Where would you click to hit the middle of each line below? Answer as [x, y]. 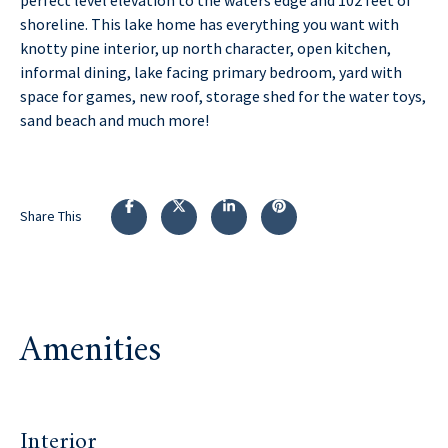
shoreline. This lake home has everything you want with [209, 23]
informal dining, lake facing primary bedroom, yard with [211, 71]
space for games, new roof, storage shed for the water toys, [223, 95]
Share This [51, 216]
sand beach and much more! [114, 119]
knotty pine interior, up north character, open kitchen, [205, 47]
